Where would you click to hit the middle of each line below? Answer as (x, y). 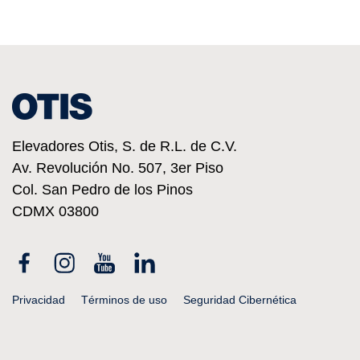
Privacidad (39, 299)
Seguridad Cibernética (240, 299)
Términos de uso (124, 299)
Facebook (77, 260)
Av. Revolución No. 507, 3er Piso (118, 168)
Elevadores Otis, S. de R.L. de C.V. (125, 146)
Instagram (118, 260)
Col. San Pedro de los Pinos (102, 189)
